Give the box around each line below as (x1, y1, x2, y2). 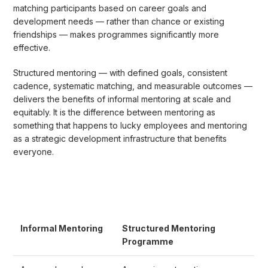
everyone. (13, 146, 54, 157)
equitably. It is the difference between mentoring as (13, 106, 216, 117)
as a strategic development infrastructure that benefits (13, 133, 227, 144)
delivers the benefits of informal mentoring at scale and (13, 93, 232, 104)
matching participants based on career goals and (13, 2, 207, 13)
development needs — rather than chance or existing (13, 16, 225, 26)
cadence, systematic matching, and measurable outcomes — (13, 80, 253, 91)
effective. (13, 42, 51, 53)
